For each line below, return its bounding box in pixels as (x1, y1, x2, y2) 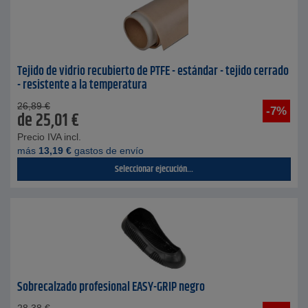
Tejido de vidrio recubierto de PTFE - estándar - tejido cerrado (17, 62, 289, 81)
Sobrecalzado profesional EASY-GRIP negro (17, 278, 205, 297)
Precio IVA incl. (17, 131, 81, 142)
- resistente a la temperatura (17, 76, 147, 95)
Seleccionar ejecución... (115, 162, 193, 177)
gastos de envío (71, 145, 144, 156)
